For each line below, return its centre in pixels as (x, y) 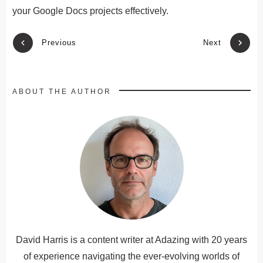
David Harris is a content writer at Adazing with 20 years (131, 240)
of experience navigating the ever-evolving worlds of (131, 256)
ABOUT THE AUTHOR (62, 91)
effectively (146, 11)
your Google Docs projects (69, 11)
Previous (59, 43)
